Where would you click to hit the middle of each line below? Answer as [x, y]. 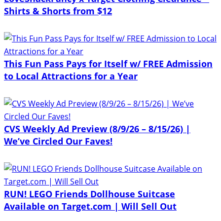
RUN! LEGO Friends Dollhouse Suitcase [90, 194]
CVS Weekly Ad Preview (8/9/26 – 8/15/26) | [97, 129]
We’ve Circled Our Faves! [58, 141]
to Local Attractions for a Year [71, 76]
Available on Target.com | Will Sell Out [90, 206]
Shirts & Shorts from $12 [58, 11]
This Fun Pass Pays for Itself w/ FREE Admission [108, 63]
